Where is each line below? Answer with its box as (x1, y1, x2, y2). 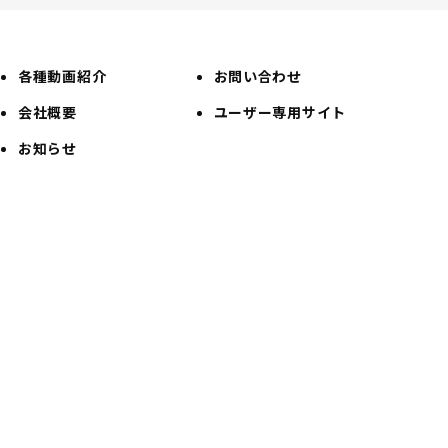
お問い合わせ (213, 66, 302, 87)
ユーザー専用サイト (213, 102, 346, 123)
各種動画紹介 (18, 66, 107, 87)
